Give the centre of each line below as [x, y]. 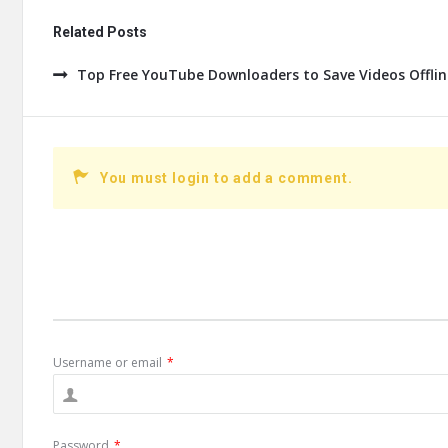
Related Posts [100, 32]
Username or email [107, 362]
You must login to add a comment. [226, 178]
